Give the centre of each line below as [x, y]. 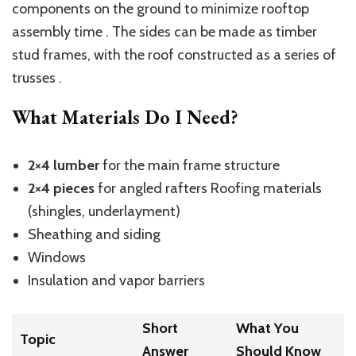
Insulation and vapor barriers [116, 280]
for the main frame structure [190, 165]
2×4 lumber [64, 165]
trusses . [37, 77]
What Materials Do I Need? [125, 117]
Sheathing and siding [94, 234]
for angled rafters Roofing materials [208, 188]
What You [267, 328]
